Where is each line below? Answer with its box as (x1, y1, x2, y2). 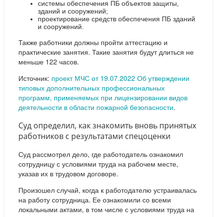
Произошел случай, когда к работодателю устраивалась (18, 185, 197, 195)
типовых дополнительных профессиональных (18, 83, 165, 93)
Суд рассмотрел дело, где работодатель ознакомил (18, 149, 183, 159)
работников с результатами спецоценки (18, 130, 170, 141)
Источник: (18, 73, 51, 83)
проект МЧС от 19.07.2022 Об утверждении (51, 73, 189, 83)
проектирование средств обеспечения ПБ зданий (38, 15, 195, 23)
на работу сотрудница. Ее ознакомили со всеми (18, 195, 171, 205)
